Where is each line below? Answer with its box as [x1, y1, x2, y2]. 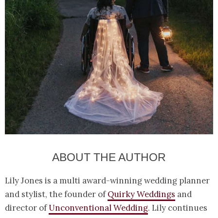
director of [5, 202, 49, 214]
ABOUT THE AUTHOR [52, 151, 166, 164]
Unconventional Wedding [49, 202, 148, 214]
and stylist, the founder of [5, 189, 108, 200]
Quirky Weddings [108, 189, 175, 200]
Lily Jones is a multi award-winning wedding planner [5, 175, 210, 186]
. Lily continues [148, 202, 207, 214]
